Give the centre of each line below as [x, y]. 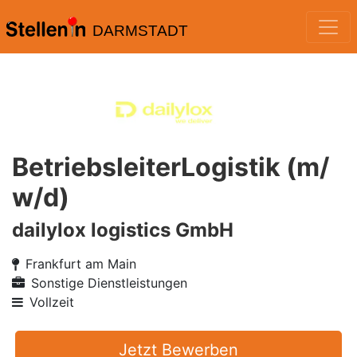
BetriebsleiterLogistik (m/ [171, 167]
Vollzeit [52, 302]
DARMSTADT [140, 31]
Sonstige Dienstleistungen [109, 283]
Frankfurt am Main [81, 264]
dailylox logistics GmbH [123, 230]
